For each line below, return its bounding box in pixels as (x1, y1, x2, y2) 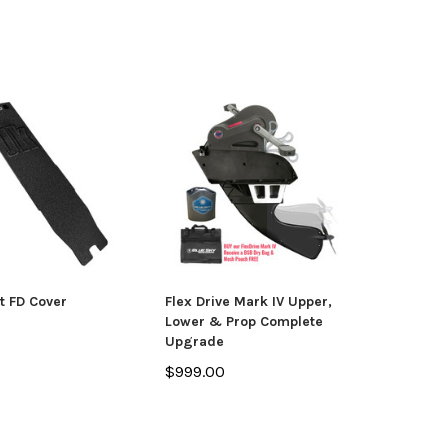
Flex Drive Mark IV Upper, (164, 293, 332, 310)
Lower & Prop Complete (164, 313, 323, 330)
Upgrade (164, 333, 224, 350)
